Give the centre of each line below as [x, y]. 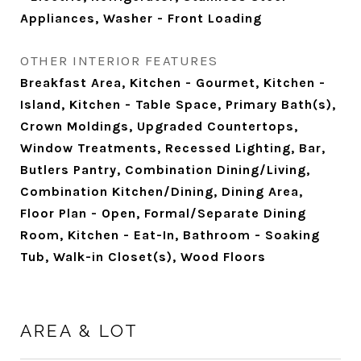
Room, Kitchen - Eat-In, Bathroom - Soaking [170, 235]
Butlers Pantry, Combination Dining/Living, [165, 170]
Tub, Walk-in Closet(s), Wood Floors [143, 257]
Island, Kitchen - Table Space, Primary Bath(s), [178, 104]
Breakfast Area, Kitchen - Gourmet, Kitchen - [173, 83]
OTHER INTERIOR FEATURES [119, 60]
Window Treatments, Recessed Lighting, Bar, [173, 148]
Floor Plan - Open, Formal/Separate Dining [163, 213]
